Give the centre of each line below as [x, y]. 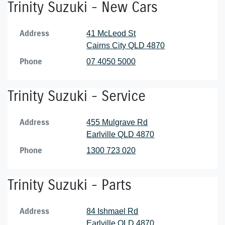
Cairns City [106, 45]
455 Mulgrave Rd [117, 122]
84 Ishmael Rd [113, 211]
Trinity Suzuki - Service [77, 96]
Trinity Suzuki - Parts [70, 185]
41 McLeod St [111, 33]
